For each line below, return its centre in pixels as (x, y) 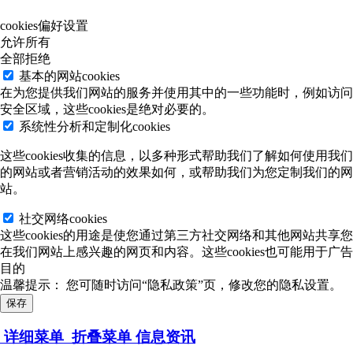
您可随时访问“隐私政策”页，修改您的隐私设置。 (204, 284)
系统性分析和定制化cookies (95, 126)
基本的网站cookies (69, 76)
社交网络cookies (63, 218)
